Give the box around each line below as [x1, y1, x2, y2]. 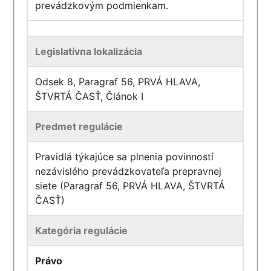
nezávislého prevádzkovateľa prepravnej [35, 165, 222, 177]
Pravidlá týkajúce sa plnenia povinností [35, 151, 214, 163]
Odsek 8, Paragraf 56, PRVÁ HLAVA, [35, 76, 201, 88]
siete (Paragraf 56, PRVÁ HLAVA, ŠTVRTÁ [35, 180, 226, 192]
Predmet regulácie [35, 120, 123, 132]
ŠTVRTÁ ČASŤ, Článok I [35, 90, 144, 102]
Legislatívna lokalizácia [35, 45, 143, 57]
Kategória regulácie [35, 224, 128, 237]
